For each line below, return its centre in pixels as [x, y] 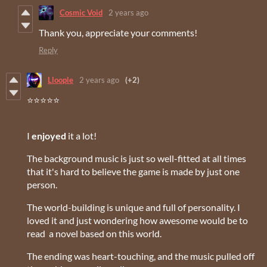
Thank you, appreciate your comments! [119, 32]
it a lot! [82, 135]
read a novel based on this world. [94, 233]
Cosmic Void [81, 13]
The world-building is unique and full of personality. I [133, 207]
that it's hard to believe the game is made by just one [133, 171]
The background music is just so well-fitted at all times [136, 158]
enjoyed [50, 135]
